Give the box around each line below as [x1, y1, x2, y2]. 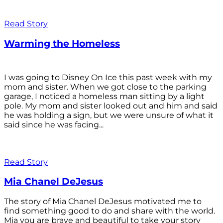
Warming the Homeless [4, 37, 120, 49]
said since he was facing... [4, 119, 104, 129]
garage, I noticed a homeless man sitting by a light [4, 91, 205, 101]
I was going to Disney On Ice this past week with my [4, 72, 212, 82]
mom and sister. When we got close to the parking [4, 82, 207, 92]
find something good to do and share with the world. [4, 206, 215, 216]
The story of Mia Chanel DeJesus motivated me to [4, 196, 202, 206]
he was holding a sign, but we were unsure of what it [4, 110, 214, 120]
